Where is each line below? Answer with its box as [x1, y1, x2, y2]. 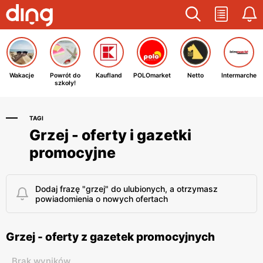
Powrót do [50, 72, 80, 79]
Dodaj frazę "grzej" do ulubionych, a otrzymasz [35, 184, 218, 194]
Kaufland [95, 72, 122, 79]
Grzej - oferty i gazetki [29, 126, 191, 144]
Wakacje [9, 72, 34, 79]
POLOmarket [133, 72, 171, 79]
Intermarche [221, 72, 257, 79]
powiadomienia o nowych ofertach [35, 194, 168, 204]
